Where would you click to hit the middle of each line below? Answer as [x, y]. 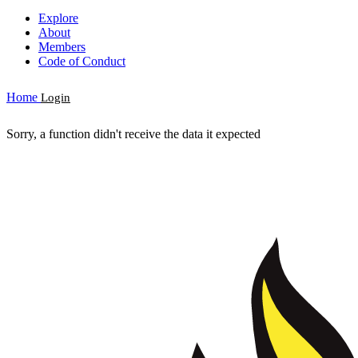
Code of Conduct [82, 62]
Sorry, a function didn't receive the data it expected [133, 134]
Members [62, 47]
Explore [58, 18]
